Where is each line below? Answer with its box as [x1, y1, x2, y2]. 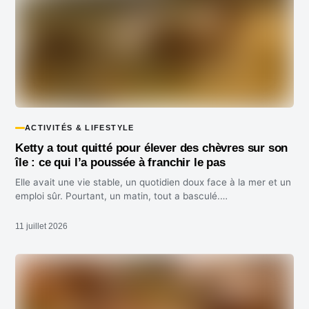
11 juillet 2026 [15, 222, 68, 231]
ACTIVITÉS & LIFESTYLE [25, 123, 134, 132]
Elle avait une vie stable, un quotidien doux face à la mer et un [15, 177, 291, 188]
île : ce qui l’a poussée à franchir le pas [15, 156, 226, 170]
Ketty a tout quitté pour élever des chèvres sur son [15, 141, 288, 155]
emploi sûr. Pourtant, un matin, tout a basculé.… [15, 190, 228, 202]
